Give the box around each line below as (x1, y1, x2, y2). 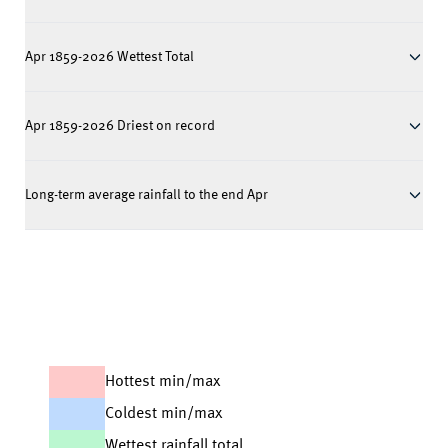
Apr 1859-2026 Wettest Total (25, 50, 194, 64)
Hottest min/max (105, 374, 220, 390)
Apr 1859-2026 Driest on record (25, 119, 215, 133)
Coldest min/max (105, 406, 222, 422)
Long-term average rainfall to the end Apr (25, 188, 268, 202)
